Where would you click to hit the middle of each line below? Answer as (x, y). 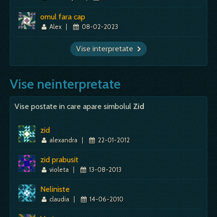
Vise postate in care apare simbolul (74, 106)
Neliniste (55, 189)
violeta (59, 169)
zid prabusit (59, 159)
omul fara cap (63, 16)
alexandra (64, 140)
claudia (60, 199)
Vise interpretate (109, 48)
